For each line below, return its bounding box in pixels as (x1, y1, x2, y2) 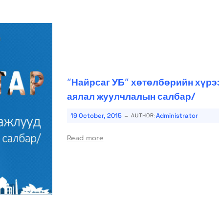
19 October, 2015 (70, 111, 122, 120)
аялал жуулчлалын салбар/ (66, 90, 196, 103)
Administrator (155, 111, 198, 120)
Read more (66, 133, 104, 144)
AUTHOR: (131, 112, 156, 119)
